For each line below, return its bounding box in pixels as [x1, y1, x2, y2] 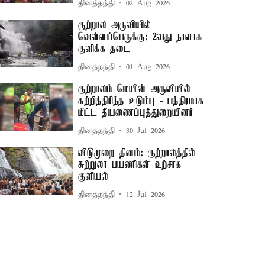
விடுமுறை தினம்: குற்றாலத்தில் [78, 147, 196, 159]
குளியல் [78, 171, 109, 183]
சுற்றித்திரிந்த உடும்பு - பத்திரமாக [78, 95, 204, 107]
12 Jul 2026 [126, 189, 166, 200]
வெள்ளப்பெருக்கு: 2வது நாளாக [78, 31, 202, 43]
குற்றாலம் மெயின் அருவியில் [78, 83, 191, 95]
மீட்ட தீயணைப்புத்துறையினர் [78, 107, 193, 119]
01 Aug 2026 [126, 62, 170, 72]
